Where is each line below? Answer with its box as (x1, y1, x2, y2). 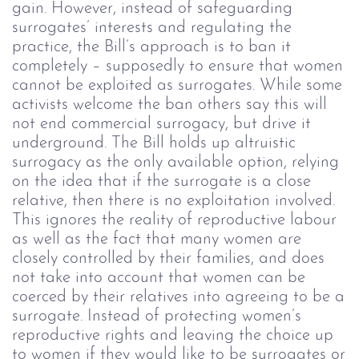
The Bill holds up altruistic (111, 134, 296, 151)
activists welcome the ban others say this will (12, 95, 327, 113)
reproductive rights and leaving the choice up (12, 326, 333, 344)
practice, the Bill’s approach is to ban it (12, 38, 291, 55)
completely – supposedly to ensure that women (12, 57, 343, 75)
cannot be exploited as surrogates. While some (12, 76, 342, 94)
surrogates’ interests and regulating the (12, 18, 292, 36)
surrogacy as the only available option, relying (12, 153, 339, 171)
